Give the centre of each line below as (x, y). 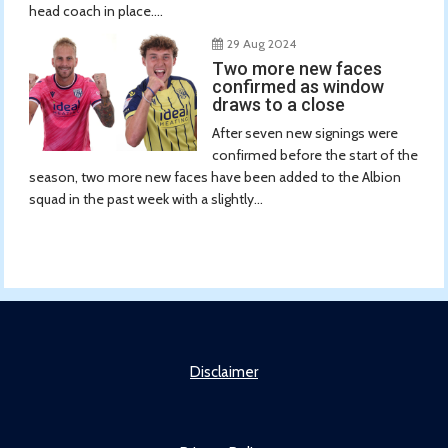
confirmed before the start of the (314, 154)
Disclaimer (224, 372)
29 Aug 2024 (261, 43)
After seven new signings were (304, 132)
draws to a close (278, 104)
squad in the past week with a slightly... (146, 198)
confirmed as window (297, 86)
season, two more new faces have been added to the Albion (215, 176)
